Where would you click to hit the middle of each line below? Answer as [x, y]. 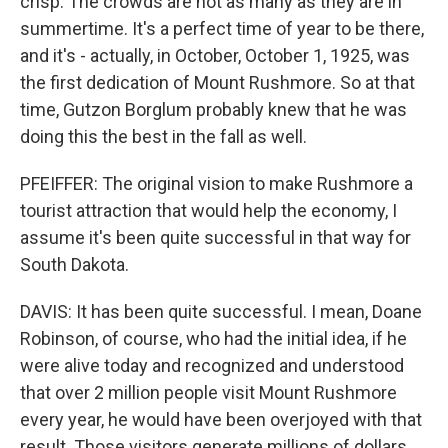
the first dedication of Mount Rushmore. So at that [217, 82]
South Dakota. [74, 264]
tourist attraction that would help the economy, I [208, 210]
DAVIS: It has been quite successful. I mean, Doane [221, 311]
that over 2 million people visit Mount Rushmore [208, 392]
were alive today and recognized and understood [212, 365]
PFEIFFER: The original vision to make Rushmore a [216, 183]
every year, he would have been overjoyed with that [221, 419]
